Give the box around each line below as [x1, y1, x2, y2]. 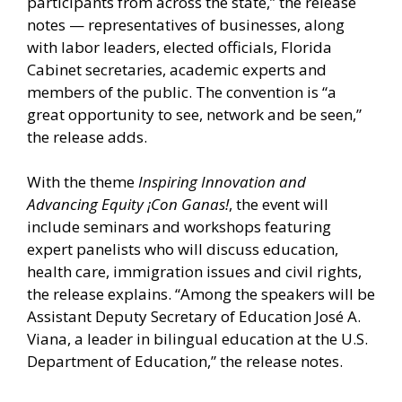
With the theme [27, 171, 138, 193]
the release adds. [27, 126, 147, 147]
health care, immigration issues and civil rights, [27, 261, 362, 283]
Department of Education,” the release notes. [27, 351, 343, 372]
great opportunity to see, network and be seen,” [27, 103, 362, 125]
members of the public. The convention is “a [27, 81, 336, 102]
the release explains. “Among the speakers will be [27, 284, 375, 305]
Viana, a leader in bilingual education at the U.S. [27, 328, 368, 350]
